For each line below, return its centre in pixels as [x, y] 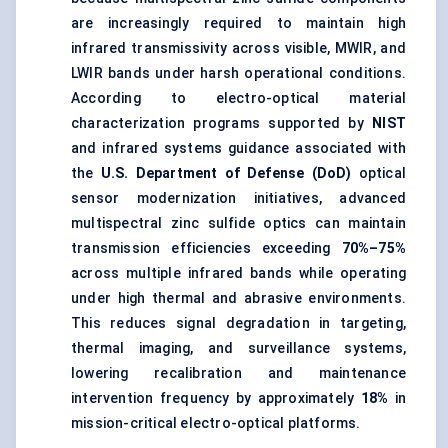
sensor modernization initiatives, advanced [238, 198]
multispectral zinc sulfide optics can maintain [238, 223]
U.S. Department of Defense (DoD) [226, 173]
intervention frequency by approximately [216, 398]
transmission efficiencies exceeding [206, 248]
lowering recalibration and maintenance [238, 373]
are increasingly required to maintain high [238, 23]
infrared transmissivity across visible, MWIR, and [238, 48]
